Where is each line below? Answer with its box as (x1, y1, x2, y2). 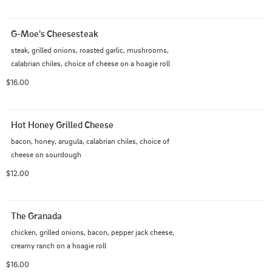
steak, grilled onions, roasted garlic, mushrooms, (11, 45, 169, 55)
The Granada (11, 209, 62, 222)
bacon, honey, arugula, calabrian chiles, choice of (11, 136, 169, 146)
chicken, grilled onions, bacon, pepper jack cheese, (11, 227, 174, 237)
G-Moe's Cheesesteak (11, 27, 98, 40)
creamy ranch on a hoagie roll (11, 240, 106, 251)
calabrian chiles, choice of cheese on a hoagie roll (11, 58, 170, 69)
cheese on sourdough (11, 149, 81, 160)
